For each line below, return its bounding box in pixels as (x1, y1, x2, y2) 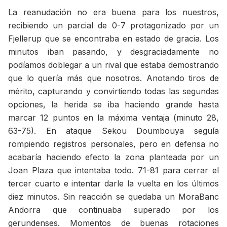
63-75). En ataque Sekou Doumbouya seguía (8, 126, 219, 136)
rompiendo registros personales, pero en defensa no (8, 139, 219, 149)
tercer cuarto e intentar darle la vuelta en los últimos (8, 178, 219, 189)
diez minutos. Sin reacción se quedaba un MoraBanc (8, 192, 219, 202)
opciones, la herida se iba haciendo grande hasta (8, 99, 219, 110)
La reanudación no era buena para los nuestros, (8, 7, 219, 18)
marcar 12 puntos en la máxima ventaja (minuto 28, (8, 112, 219, 123)
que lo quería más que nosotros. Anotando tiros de (8, 73, 219, 84)
